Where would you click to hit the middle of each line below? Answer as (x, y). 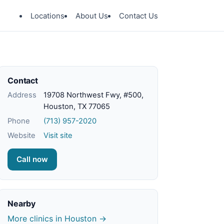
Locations (47, 16)
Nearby (22, 203)
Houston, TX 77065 (77, 106)
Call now (32, 159)
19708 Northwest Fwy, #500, (93, 95)
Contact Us (138, 16)
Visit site (58, 135)
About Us (92, 16)
